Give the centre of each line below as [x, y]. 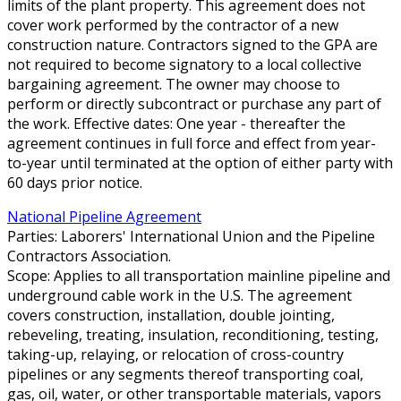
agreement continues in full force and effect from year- [192, 143]
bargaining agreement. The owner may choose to [174, 84]
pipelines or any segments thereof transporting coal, [185, 374]
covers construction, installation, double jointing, [171, 315]
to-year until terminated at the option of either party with [200, 162]
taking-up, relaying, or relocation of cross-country [175, 354]
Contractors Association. [89, 256]
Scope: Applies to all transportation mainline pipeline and [199, 275]
